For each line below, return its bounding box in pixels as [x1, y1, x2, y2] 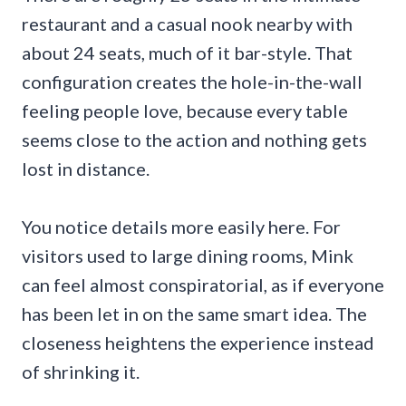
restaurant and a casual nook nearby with [22, 13, 353, 35]
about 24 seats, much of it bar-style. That [22, 42, 353, 64]
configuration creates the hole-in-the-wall [22, 71, 362, 93]
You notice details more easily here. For [22, 216, 341, 238]
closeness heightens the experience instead [22, 332, 374, 354]
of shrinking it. [22, 361, 140, 383]
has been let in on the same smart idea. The [22, 303, 367, 325]
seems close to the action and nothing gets [22, 129, 367, 151]
